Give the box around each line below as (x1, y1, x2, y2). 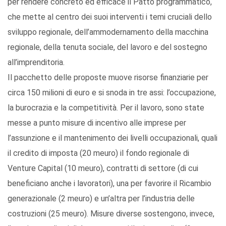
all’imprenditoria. (8, 58, 65, 68)
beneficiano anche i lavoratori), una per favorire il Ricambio (8, 179, 211, 189)
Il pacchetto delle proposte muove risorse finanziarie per (8, 73, 208, 83)
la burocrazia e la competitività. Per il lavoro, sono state (8, 103, 204, 113)
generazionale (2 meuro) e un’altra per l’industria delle (8, 194, 195, 204)
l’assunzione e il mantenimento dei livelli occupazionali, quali (8, 133, 217, 143)
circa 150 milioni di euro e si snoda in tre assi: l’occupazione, (8, 88, 216, 98)
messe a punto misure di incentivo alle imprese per (8, 118, 186, 128)
